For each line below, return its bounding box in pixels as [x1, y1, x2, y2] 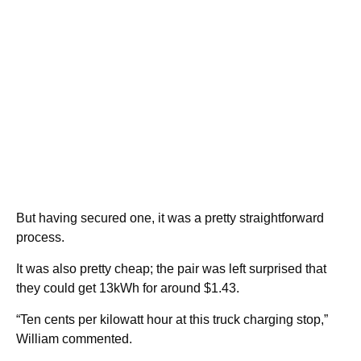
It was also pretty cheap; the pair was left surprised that [16, 262, 326, 276]
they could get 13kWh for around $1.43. [16, 281, 243, 296]
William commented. [16, 332, 135, 346]
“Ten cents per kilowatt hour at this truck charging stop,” [16, 313, 328, 327]
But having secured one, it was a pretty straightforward [16, 211, 324, 226]
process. [16, 230, 68, 245]
